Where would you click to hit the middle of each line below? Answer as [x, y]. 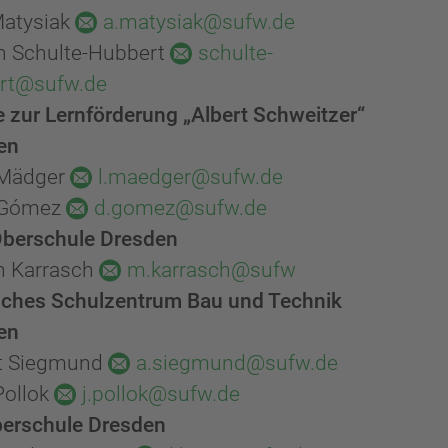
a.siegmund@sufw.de [237, 363]
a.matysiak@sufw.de [199, 22]
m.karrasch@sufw [211, 270]
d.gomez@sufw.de [180, 208]
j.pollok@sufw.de [161, 394]
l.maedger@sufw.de [190, 177]
